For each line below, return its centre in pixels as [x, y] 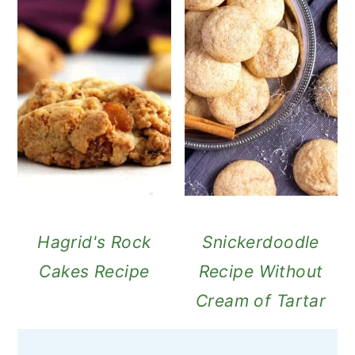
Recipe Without [261, 271]
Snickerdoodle [261, 242]
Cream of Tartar [261, 300]
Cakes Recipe [94, 271]
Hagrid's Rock [94, 242]
